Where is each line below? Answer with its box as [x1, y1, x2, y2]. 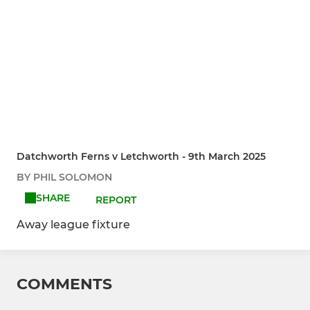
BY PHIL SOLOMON [17, 171, 112, 184]
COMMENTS [17, 275, 112, 294]
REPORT [95, 194, 137, 207]
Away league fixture [17, 218, 130, 232]
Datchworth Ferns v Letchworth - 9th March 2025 [17, 150, 266, 163]
